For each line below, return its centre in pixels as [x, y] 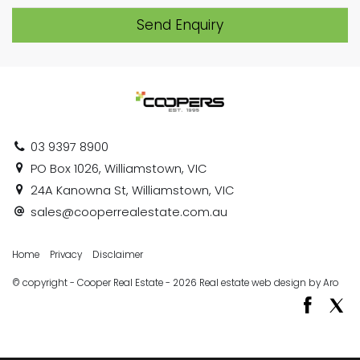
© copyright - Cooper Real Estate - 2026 [106, 282]
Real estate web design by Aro [269, 282]
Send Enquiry [180, 25]
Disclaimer [118, 255]
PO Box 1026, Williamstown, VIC [117, 169]
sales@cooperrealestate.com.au [129, 213]
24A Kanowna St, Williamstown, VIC [131, 191]
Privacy [66, 255]
